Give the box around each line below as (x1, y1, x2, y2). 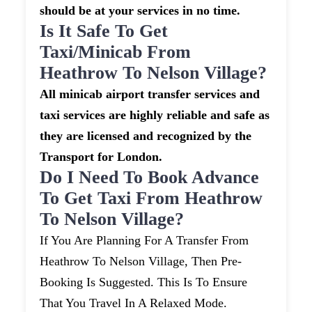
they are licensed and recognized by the (40, 129, 252, 143)
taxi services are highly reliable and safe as (40, 108, 270, 123)
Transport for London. (40, 150, 163, 164)
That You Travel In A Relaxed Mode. (40, 296, 228, 311)
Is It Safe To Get (40, 21, 169, 42)
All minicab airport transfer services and (40, 87, 260, 102)
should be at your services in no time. (40, 3, 241, 18)
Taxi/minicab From (40, 42, 192, 63)
